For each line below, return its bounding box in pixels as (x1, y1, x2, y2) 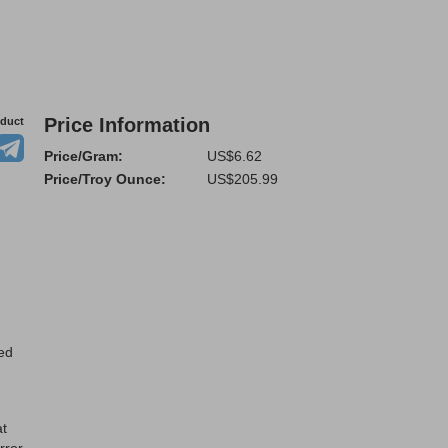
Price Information (44, 114, 210, 136)
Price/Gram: (44, 148, 123, 164)
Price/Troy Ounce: (44, 171, 166, 187)
